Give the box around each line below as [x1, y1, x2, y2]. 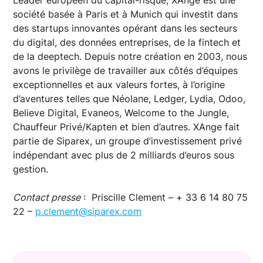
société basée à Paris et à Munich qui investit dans [13, 8, 238, 20]
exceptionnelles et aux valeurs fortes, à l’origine [13, 78, 225, 90]
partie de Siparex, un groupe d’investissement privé [13, 134, 242, 147]
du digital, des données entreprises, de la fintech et [13, 36, 241, 48]
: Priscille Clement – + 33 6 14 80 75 [80, 191, 248, 203]
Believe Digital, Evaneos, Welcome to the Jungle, [13, 106, 230, 119]
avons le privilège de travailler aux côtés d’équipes [13, 64, 238, 76]
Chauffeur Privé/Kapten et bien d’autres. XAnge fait [13, 120, 240, 133]
